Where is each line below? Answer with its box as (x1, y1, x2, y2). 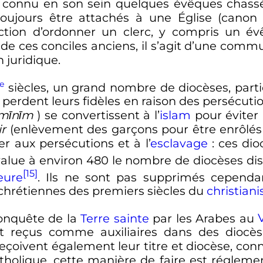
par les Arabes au (149, 211, 258, 225)
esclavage (150, 136, 208, 151)
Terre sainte (80, 211, 149, 225)
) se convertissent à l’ (37, 108, 160, 123)
